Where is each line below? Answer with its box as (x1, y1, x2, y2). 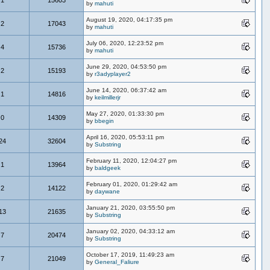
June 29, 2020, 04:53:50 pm (86, 63, 167, 70)
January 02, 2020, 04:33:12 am (86, 227, 175, 234)
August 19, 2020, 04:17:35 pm (86, 16, 173, 23)
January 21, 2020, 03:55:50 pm (86, 204, 175, 211)
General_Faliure (95, 258, 140, 265)
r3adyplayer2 (95, 70, 131, 77)
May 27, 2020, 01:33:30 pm (86, 110, 165, 117)
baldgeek (95, 164, 121, 171)
